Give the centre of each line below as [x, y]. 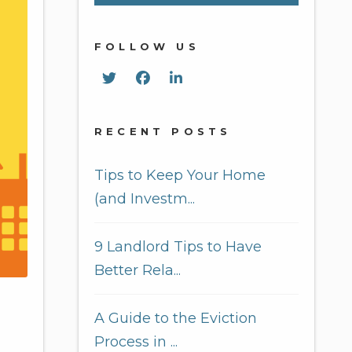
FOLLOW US [147, 46]
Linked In [214, 78]
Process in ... [136, 342]
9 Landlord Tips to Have [178, 247]
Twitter [141, 78]
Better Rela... [137, 270]
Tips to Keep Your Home [180, 175]
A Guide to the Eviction [176, 318]
